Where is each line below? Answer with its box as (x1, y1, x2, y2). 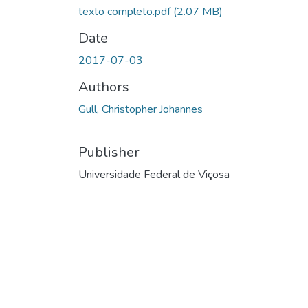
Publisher (78, 142, 140, 162)
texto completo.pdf (78, 3, 173, 19)
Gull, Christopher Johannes (78, 101, 203, 117)
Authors (78, 77, 129, 96)
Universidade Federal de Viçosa (78, 166, 230, 182)
